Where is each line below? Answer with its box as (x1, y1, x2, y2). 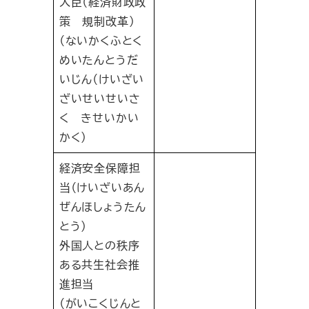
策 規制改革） (59, 13, 135, 30)
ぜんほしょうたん (59, 199, 147, 215)
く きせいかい (59, 110, 139, 126)
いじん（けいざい (59, 71, 145, 88)
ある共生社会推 (59, 257, 140, 273)
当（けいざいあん (59, 179, 146, 196)
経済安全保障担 (59, 160, 141, 177)
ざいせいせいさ (59, 90, 141, 107)
